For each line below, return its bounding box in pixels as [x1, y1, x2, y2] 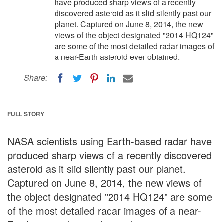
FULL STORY [7, 109, 44, 118]
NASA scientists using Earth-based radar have [7, 133, 212, 148]
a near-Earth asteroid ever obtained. [55, 51, 180, 62]
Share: [24, 72, 47, 83]
